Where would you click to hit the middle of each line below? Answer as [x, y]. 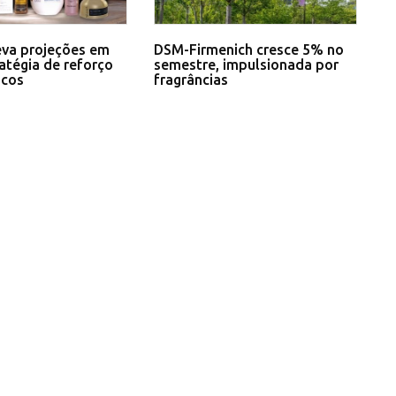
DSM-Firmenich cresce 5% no [248, 49]
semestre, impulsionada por [246, 64]
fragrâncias [190, 79]
